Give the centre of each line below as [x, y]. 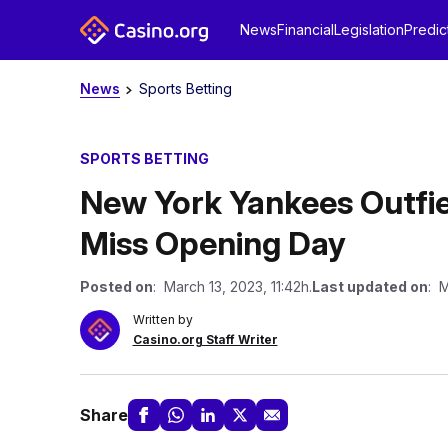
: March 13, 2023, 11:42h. [232, 286]
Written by [162, 319]
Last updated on [369, 286]
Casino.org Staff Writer [205, 339]
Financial [305, 29]
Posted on [116, 286]
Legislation [368, 29]
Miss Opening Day [212, 243]
